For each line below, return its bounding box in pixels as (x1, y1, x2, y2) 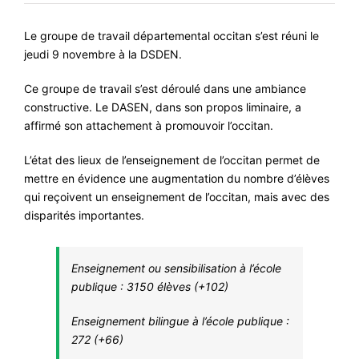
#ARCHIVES (205, 216, 278, 232)
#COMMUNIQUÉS (205, 71, 313, 88)
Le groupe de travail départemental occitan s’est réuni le (24, 29, 319, 42)
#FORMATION (205, 42, 288, 59)
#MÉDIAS (205, 129, 263, 146)
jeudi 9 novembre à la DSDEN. (24, 47, 182, 61)
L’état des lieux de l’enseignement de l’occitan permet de (24, 153, 320, 167)
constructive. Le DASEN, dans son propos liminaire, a (24, 100, 301, 114)
